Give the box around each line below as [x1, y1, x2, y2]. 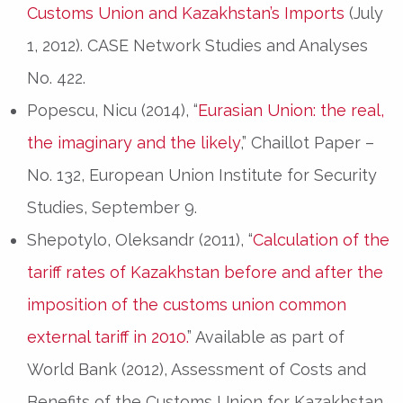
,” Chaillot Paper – [240, 132, 374, 152]
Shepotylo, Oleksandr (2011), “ [27, 229, 253, 249]
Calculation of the [253, 229, 390, 249]
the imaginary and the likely [27, 132, 240, 152]
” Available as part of [187, 327, 345, 346]
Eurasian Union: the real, [198, 100, 384, 120]
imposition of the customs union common [27, 294, 346, 314]
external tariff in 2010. [27, 327, 187, 346]
